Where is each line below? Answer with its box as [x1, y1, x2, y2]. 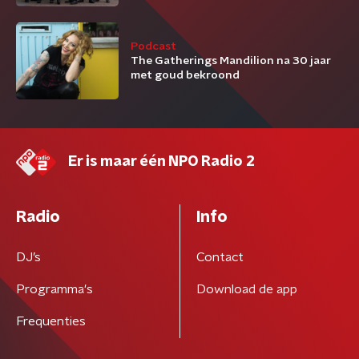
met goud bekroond [131, 70, 240, 81]
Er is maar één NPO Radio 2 [68, 155, 255, 169]
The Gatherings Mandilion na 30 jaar [131, 55, 331, 67]
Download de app [196, 283, 297, 296]
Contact [196, 251, 244, 264]
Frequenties [16, 315, 86, 328]
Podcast [131, 41, 176, 52]
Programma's [16, 283, 93, 296]
